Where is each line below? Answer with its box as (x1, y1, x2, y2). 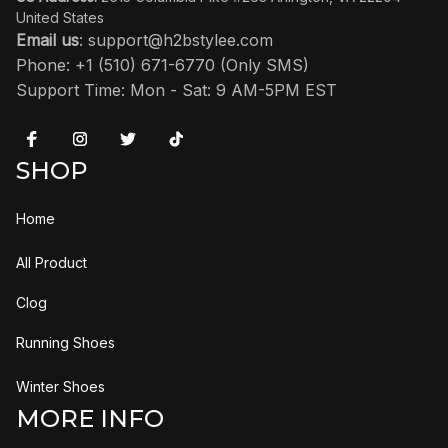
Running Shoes (16, 334, 115, 352)
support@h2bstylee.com (88, 29, 273, 50)
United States (16, 8, 104, 26)
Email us (16, 29, 79, 50)
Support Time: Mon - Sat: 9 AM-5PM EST (16, 79, 337, 100)
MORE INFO (16, 403, 164, 433)
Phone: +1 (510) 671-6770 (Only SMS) (16, 54, 309, 75)
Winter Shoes (16, 378, 105, 396)
